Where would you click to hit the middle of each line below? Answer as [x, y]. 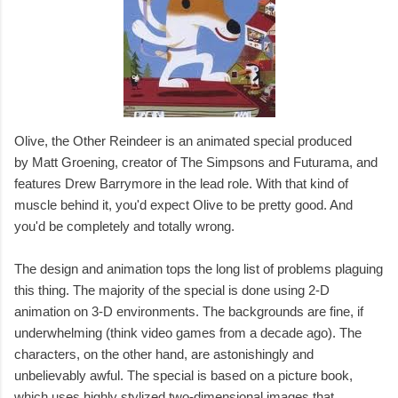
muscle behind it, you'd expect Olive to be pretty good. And [183, 205]
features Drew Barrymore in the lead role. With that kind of [181, 184]
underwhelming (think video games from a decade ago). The [188, 333]
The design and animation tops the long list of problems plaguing [199, 269]
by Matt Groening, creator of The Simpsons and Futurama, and [196, 163]
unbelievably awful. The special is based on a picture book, [183, 376]
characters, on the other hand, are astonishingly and [164, 354]
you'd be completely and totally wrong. [124, 227]
